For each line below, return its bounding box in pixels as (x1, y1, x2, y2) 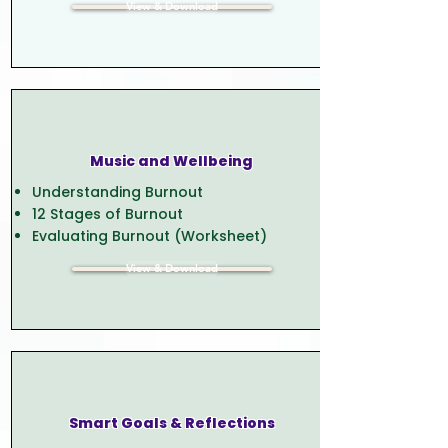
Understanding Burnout (31, 181, 203, 202)
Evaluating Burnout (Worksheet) (31, 225, 267, 246)
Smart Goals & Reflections (68, 412, 275, 433)
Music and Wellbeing (90, 150, 253, 171)
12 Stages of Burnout (31, 203, 183, 224)
